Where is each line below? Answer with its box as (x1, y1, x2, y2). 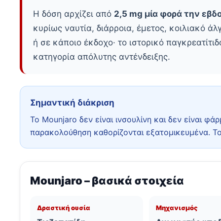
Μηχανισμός (156, 204, 198, 212)
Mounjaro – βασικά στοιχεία (30, 174, 184, 187)
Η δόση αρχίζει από (33, 9, 114, 19)
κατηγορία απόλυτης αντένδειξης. (33, 52, 170, 62)
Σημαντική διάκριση (30, 98, 114, 108)
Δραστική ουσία (37, 204, 90, 212)
